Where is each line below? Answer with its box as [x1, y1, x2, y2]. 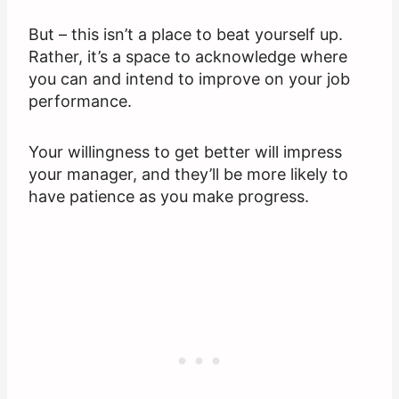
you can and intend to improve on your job [28, 69, 350, 89]
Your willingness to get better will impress [28, 142, 342, 162]
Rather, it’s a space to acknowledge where [28, 47, 347, 67]
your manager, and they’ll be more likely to [28, 165, 348, 184]
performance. [28, 92, 132, 111]
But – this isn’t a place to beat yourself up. [28, 25, 343, 45]
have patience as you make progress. [28, 187, 309, 207]
